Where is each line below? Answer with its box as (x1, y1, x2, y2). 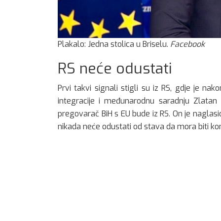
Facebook (170, 38, 205, 49)
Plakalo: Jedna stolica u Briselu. (58, 38, 170, 49)
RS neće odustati (58, 58, 172, 78)
